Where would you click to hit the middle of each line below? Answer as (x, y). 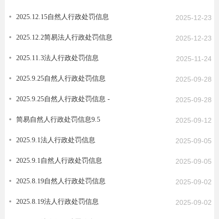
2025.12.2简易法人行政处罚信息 (64, 37)
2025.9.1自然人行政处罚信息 (59, 160)
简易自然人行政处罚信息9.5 (58, 119)
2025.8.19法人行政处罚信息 (57, 201)
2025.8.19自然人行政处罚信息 (61, 181)
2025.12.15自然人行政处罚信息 (63, 17)
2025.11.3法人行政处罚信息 (57, 58)
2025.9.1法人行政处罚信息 (56, 140)
